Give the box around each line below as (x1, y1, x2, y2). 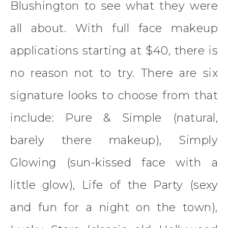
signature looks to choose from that (10, 88, 218, 102)
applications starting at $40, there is (10, 43, 218, 58)
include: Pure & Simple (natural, (10, 110, 218, 125)
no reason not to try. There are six (10, 66, 218, 80)
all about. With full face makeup (10, 21, 218, 35)
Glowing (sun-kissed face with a (10, 155, 218, 169)
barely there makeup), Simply (10, 133, 218, 147)
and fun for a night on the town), (10, 200, 218, 214)
